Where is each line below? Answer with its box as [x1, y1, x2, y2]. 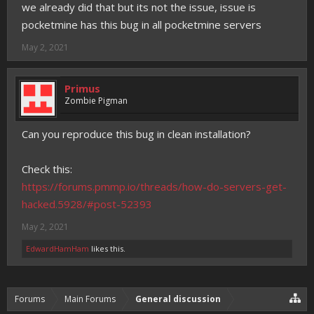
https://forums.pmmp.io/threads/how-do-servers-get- [22, 179, 287, 193]
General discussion [135, 293, 221, 305]
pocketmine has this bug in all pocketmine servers [22, 18, 261, 32]
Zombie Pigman [64, 95, 128, 107]
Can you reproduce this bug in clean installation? [22, 127, 251, 141]
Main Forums [64, 293, 116, 305]
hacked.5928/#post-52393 [22, 197, 152, 211]
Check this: [22, 162, 72, 176]
